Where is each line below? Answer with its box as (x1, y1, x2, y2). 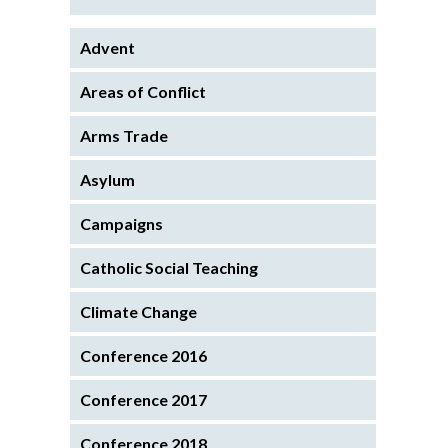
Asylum (80, 169, 135, 189)
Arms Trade (80, 125, 168, 145)
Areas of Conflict (80, 81, 206, 101)
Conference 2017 (80, 389, 207, 409)
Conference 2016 (80, 345, 207, 365)
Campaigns (80, 213, 163, 233)
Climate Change (80, 301, 197, 321)
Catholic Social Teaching (80, 257, 258, 277)
